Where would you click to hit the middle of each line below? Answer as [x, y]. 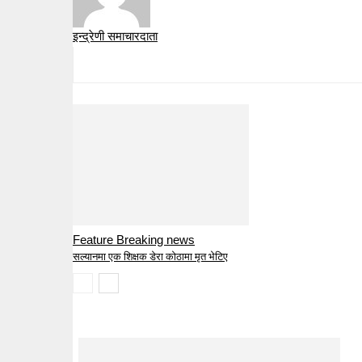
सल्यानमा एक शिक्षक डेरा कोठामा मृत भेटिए [150, 257]
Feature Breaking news [134, 240]
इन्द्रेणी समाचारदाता [115, 36]
